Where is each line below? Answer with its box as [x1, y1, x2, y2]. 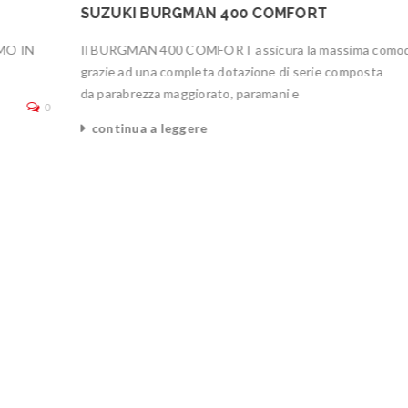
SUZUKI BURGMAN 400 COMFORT [80, 4, 328, 22]
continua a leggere [91, 119, 208, 136]
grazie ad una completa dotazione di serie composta [80, 63, 383, 79]
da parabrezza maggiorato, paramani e [80, 85, 301, 101]
